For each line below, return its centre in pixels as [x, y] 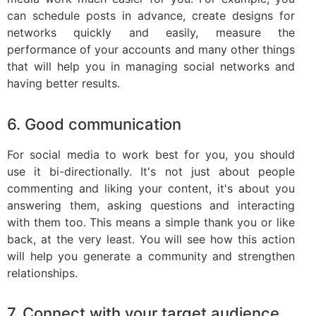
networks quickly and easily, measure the [151, 33]
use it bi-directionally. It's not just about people [151, 171]
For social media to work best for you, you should [151, 154]
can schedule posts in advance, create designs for [151, 16]
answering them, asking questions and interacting [151, 205]
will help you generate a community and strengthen [151, 256]
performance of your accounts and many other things [151, 50]
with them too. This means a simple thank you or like [151, 222]
